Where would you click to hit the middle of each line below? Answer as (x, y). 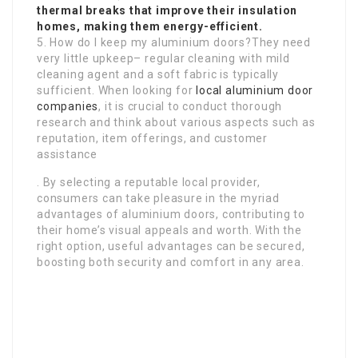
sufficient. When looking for (117, 91)
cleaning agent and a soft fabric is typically (158, 75)
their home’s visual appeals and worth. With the (169, 231)
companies (68, 107)
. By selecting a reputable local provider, (149, 183)
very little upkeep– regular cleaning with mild (163, 59)
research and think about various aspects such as (176, 123)
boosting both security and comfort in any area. (171, 263)
